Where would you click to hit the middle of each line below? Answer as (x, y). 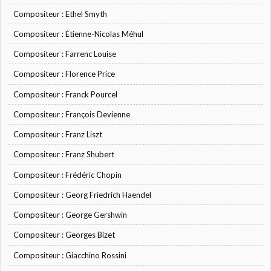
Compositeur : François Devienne (72, 114)
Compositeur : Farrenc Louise (65, 54)
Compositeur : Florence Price (64, 74)
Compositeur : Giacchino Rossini (70, 255)
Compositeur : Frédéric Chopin (68, 175)
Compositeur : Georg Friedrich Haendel (83, 194)
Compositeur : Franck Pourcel (66, 94)
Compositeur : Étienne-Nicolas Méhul (79, 34)
